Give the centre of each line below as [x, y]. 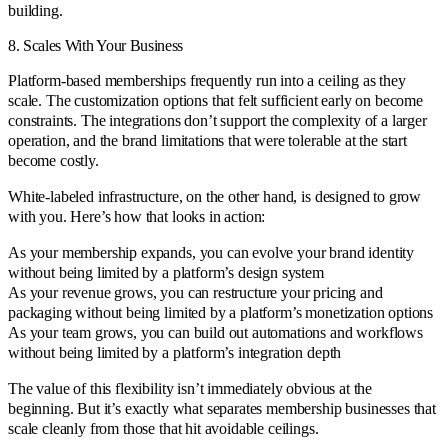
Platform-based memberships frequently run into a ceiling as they [207, 81]
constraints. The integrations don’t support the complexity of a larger [217, 121]
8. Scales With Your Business [96, 46]
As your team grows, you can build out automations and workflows [215, 333]
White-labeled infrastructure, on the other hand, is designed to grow [215, 197]
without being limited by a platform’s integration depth [175, 353]
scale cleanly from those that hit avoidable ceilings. [163, 429]
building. [35, 11]
